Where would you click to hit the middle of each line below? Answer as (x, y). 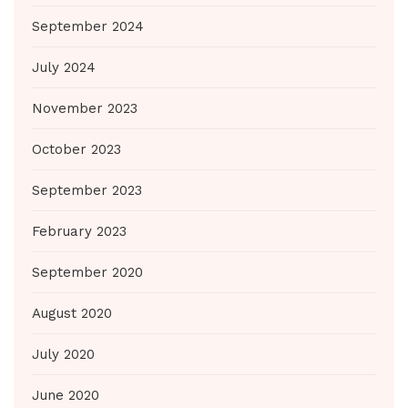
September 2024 (88, 26)
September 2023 (87, 190)
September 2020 (87, 272)
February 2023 (79, 231)
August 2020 (72, 313)
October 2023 (76, 149)
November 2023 (85, 108)
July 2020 (63, 354)
